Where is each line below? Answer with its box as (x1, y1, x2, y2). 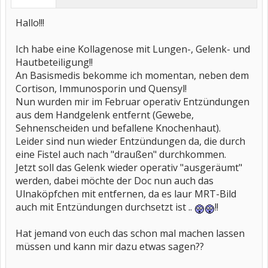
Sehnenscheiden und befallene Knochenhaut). (16, 121, 221, 135)
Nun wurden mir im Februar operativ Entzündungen (16, 95, 249, 108)
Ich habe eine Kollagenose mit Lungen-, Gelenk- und (16, 42, 250, 56)
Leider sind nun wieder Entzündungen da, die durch (16, 135, 245, 148)
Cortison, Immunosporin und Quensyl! (16, 82, 187, 95)
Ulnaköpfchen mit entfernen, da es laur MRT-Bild (16, 187, 236, 200)
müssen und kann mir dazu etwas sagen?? (16, 240, 204, 253)
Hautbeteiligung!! (16, 56, 93, 69)
